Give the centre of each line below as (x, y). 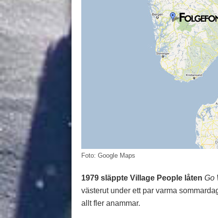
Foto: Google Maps (108, 155)
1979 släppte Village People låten (142, 178)
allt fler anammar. (111, 203)
